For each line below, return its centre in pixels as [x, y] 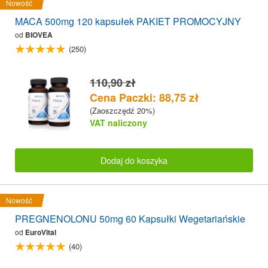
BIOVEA [39, 35]
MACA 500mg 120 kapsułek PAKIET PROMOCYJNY [128, 22]
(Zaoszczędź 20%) [122, 111]
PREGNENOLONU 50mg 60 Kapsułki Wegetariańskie [130, 219]
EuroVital [41, 232]
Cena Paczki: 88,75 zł [144, 98]
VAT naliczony [118, 123]
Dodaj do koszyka [134, 160]
